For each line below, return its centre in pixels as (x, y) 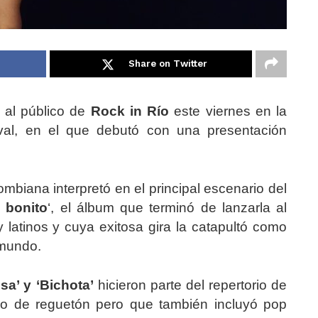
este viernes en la (228, 111)
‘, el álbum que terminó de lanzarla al (168, 208)
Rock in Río (130, 111)
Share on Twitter (168, 64)
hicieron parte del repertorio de (190, 285)
